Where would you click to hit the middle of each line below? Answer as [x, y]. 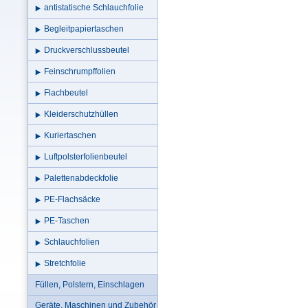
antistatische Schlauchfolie [93, 8]
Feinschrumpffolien [79, 71]
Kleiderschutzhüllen [81, 114]
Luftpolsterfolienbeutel [85, 157]
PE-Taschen [66, 221]
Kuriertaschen [70, 135]
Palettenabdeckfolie [81, 178]
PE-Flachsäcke [72, 199]
